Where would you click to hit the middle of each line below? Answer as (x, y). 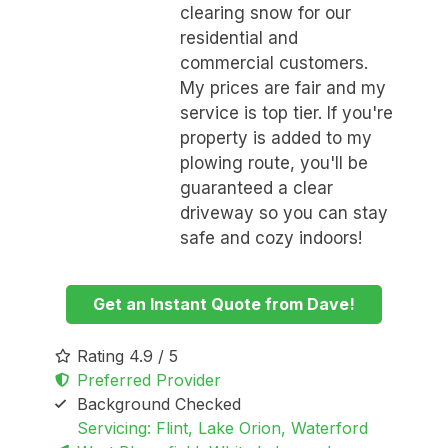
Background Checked (159, 403)
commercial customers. (273, 63)
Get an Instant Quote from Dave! (223, 303)
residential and (238, 38)
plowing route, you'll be (273, 163)
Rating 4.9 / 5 (128, 355)
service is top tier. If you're (286, 113)
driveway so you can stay (283, 213)
